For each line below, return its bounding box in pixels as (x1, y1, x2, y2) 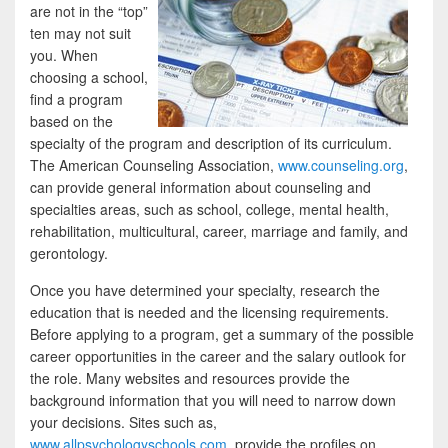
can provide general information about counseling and (30, 176, 371, 197)
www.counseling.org (278, 154, 404, 175)
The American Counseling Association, (30, 154, 278, 175)
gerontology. (30, 242, 108, 263)
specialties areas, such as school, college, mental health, (30, 198, 389, 219)
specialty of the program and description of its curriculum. (30, 132, 392, 153)
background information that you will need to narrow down (30, 389, 396, 410)
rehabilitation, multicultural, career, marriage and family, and (30, 220, 408, 241)
